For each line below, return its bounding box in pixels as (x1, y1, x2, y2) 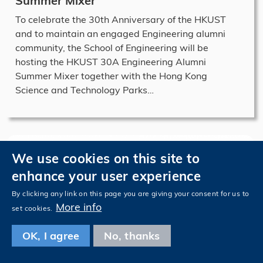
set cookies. (12, 204, 53, 213)
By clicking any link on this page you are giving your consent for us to (12, 189, 249, 198)
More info (56, 200, 102, 214)
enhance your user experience (12, 168, 201, 184)
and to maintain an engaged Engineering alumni (15, 27, 225, 39)
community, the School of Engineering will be (15, 41, 208, 53)
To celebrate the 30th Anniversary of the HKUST (15, 13, 226, 25)
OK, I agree (22, 229, 80, 242)
